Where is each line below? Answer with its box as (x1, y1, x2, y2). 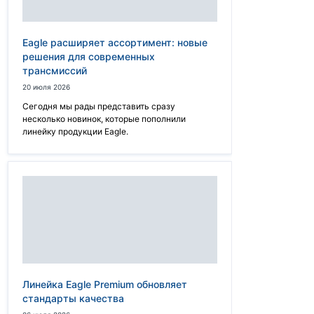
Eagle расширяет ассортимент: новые (22, 36, 207, 48)
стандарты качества (22, 292, 124, 304)
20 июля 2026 (22, 83, 70, 91)
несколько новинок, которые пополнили (22, 114, 186, 124)
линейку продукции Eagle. (22, 126, 128, 137)
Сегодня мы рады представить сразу (22, 101, 175, 111)
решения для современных (22, 50, 155, 62)
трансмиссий (22, 64, 87, 76)
